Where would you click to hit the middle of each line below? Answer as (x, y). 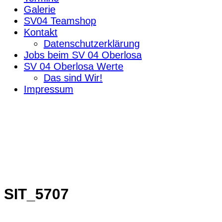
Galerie (40, 9)
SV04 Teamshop (60, 21)
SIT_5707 (36, 194)
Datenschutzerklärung (92, 43)
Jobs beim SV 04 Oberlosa (83, 55)
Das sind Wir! (73, 78)
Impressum (49, 89)
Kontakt (41, 32)
